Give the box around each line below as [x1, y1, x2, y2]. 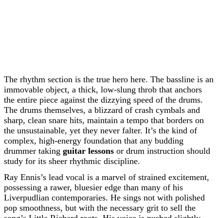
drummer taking [4, 146, 63, 156]
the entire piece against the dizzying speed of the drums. [4, 95, 203, 105]
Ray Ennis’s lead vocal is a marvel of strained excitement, [4, 172, 209, 182]
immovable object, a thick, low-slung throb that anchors [4, 85, 202, 94]
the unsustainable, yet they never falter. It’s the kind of [4, 126, 197, 135]
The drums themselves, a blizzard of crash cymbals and [4, 105, 200, 115]
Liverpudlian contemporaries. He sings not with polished [4, 193, 205, 202]
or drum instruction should [114, 146, 210, 156]
